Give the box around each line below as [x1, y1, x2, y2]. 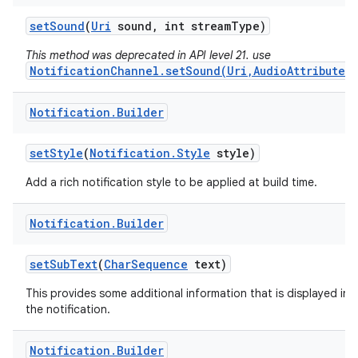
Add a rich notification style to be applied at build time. [26, 175, 317, 189]
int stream [158, 18, 231, 34]
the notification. [26, 302, 110, 316]
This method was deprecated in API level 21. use [26, 48, 271, 62]
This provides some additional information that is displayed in [26, 286, 349, 300]
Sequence [131, 257, 188, 272]
